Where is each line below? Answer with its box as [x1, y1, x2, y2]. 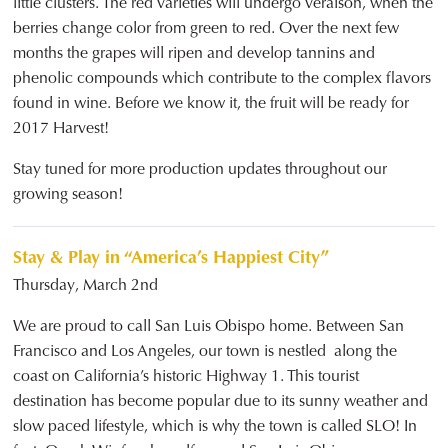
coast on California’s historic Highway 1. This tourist [13, 365, 360, 387]
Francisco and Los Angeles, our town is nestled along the [13, 340, 398, 362]
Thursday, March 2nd [13, 274, 159, 296]
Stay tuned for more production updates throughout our [13, 158, 388, 180]
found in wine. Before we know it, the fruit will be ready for [13, 92, 410, 114]
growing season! [13, 183, 124, 205]
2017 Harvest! [13, 117, 110, 139]
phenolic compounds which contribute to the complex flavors [13, 67, 432, 89]
